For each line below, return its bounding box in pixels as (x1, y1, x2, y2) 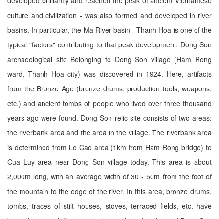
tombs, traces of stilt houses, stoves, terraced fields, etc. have (7, 200, 212, 211)
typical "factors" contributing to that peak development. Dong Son (7, 39, 212, 49)
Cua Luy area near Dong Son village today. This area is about (7, 156, 212, 167)
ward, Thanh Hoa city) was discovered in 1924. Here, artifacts (7, 68, 212, 79)
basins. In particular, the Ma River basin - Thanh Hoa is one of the (7, 24, 212, 35)
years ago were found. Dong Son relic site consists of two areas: (7, 112, 212, 123)
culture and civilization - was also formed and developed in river (7, 10, 212, 20)
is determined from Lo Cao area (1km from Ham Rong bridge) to (7, 142, 212, 152)
